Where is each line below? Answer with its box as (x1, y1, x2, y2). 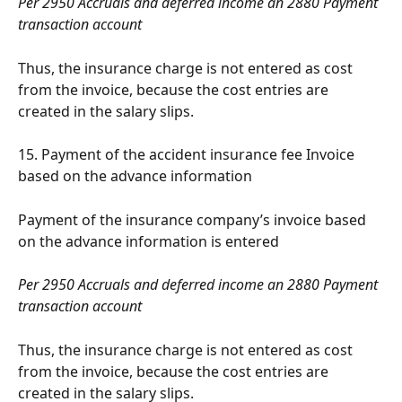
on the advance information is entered (18, 231, 279, 251)
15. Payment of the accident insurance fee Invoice (18, 144, 358, 165)
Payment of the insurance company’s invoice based (18, 209, 370, 230)
